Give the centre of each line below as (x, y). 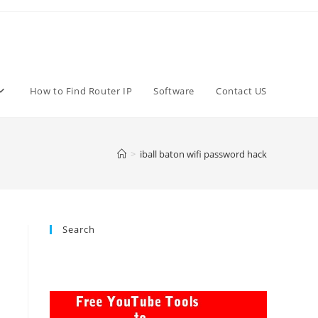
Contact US (241, 91)
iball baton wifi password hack (203, 154)
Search (79, 229)
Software (174, 91)
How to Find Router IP (81, 91)
